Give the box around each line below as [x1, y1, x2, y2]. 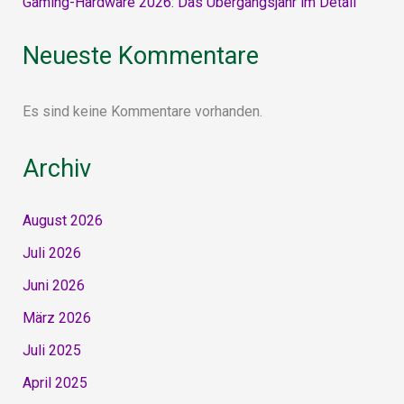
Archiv [22, 154, 91, 184]
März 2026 [22, 309, 91, 327]
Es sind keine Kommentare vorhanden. [22, 103, 262, 121]
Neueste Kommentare [22, 41, 259, 71]
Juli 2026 [22, 244, 81, 262]
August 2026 [22, 212, 103, 230]
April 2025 [22, 374, 87, 392]
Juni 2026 [22, 277, 85, 295]
